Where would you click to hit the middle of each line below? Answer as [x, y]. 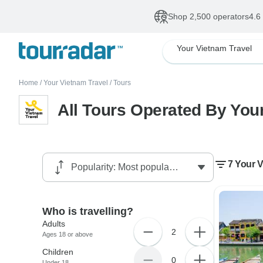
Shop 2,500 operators [208, 16]
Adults [54, 224]
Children [58, 252]
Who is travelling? [88, 211]
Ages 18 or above [68, 234]
